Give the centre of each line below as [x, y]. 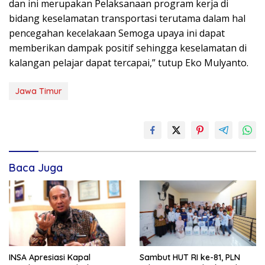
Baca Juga [36, 168]
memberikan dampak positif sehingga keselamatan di [128, 48]
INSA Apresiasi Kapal [50, 257]
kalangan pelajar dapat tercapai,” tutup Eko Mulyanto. [129, 63]
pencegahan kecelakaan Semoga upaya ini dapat [117, 33]
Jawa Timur [38, 91]
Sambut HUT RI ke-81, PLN [190, 257]
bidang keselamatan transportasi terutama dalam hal [127, 19]
